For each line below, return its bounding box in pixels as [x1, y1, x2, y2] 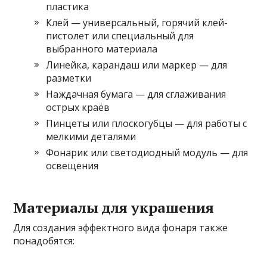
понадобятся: [13, 234, 75, 247]
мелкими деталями [46, 129, 136, 143]
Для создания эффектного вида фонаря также [13, 221, 228, 234]
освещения [46, 159, 99, 172]
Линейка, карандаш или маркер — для [46, 58, 228, 72]
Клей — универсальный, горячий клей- [46, 15, 228, 29]
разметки [46, 71, 92, 85]
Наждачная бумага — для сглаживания [46, 87, 226, 101]
